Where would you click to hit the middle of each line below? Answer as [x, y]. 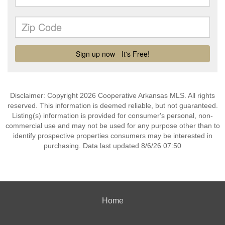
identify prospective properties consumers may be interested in [113, 136]
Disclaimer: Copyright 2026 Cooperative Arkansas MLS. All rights [113, 95]
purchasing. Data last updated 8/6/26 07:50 [113, 146]
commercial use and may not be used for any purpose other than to [113, 126]
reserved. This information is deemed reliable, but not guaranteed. [113, 105]
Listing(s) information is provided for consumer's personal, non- [113, 116]
